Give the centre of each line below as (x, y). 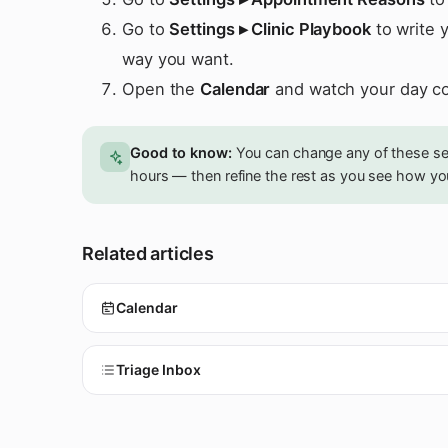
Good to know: (181, 153)
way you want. (178, 59)
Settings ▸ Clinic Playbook (270, 29)
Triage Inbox (158, 369)
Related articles (148, 253)
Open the (161, 89)
